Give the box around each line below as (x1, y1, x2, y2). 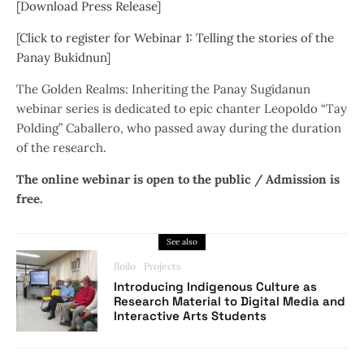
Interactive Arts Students (114, 308, 266, 323)
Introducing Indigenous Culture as (114, 279, 317, 294)
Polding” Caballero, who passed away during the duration (16, 120, 341, 136)
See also (167, 236, 197, 247)
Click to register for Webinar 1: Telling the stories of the (19, 30, 334, 45)
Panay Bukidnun (16, 50, 106, 65)
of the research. (16, 140, 106, 155)
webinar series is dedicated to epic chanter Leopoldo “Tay (16, 101, 347, 116)
